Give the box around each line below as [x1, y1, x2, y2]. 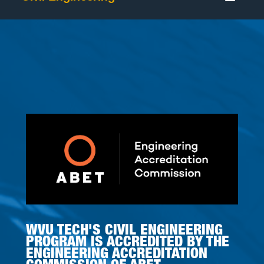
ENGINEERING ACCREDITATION [26, 244, 207, 262]
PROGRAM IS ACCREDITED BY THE [26, 232, 229, 250]
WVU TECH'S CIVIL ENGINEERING [26, 220, 223, 239]
